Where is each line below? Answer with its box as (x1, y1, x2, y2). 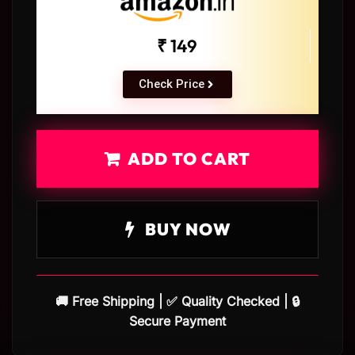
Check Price (139, 77, 204, 92)
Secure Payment (129, 313, 226, 329)
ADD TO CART (128, 148, 250, 170)
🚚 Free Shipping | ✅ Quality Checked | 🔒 (55, 293, 300, 309)
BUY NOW (140, 219, 231, 240)
